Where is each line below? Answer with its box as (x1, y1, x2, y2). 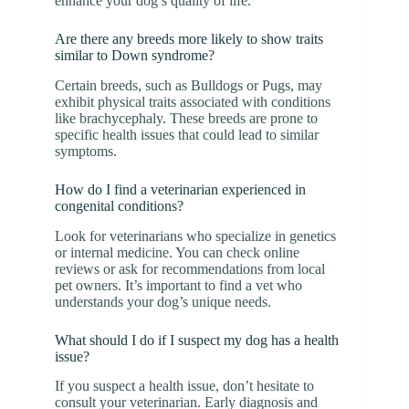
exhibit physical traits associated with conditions (55, 93, 330, 110)
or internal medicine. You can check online (55, 244, 299, 260)
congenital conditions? (55, 197, 184, 214)
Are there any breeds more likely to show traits (55, 31, 323, 47)
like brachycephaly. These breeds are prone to (55, 110, 318, 126)
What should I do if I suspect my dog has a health (55, 331, 339, 348)
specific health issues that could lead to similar (55, 126, 319, 142)
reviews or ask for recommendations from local (55, 260, 325, 277)
